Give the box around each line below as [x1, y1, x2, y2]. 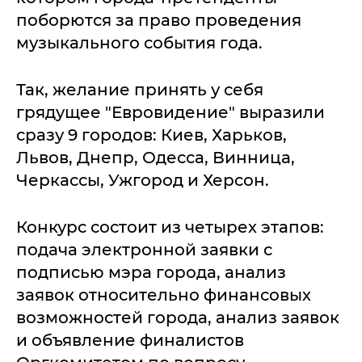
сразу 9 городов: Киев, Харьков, [16, 124, 287, 145]
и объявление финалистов [16, 330, 244, 350]
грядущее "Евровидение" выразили [16, 102, 325, 122]
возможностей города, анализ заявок [16, 307, 339, 327]
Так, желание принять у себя [16, 79, 263, 99]
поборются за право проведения [16, 10, 301, 30]
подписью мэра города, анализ [16, 262, 286, 282]
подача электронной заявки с [16, 239, 272, 259]
